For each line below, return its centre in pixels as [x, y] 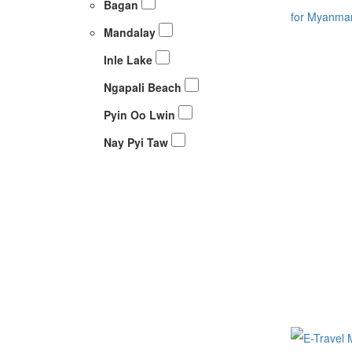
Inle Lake [130, 59]
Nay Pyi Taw [137, 142]
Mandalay [131, 32]
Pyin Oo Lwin [141, 114]
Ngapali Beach [144, 87]
